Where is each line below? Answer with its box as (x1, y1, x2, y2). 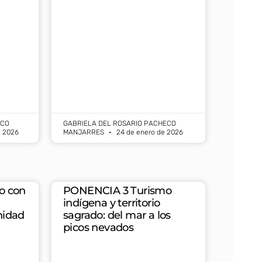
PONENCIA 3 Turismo (63, 184, 172, 198)
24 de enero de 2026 (115, 128, 183, 137)
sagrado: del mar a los (63, 209, 171, 222)
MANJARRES (63, 128, 106, 137)
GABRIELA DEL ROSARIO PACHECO (63, 119, 176, 128)
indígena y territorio (63, 196, 160, 210)
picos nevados (63, 221, 134, 235)
